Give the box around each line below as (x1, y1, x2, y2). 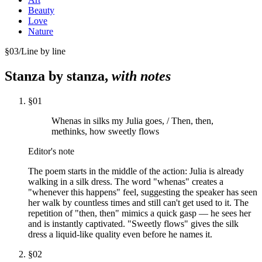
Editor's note (28, 146, 74, 156)
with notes (112, 68, 171, 84)
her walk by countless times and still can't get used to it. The (28, 197, 249, 208)
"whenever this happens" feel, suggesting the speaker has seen (28, 187, 257, 197)
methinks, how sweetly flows (51, 126, 159, 136)
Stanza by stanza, (5, 68, 112, 84)
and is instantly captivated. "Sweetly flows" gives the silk (28, 218, 239, 229)
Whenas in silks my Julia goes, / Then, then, (51, 115, 213, 126)
